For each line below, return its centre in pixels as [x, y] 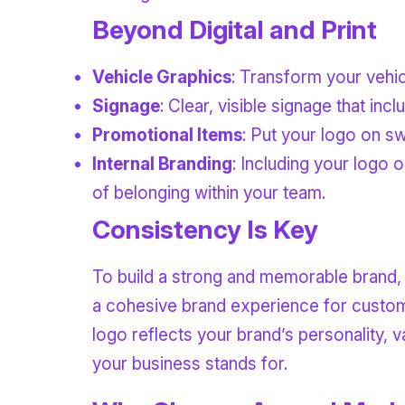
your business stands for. [190, 363]
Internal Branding [162, 164]
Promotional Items [167, 135]
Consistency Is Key [205, 229]
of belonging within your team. [209, 193]
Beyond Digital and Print [235, 29]
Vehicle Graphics [162, 77]
